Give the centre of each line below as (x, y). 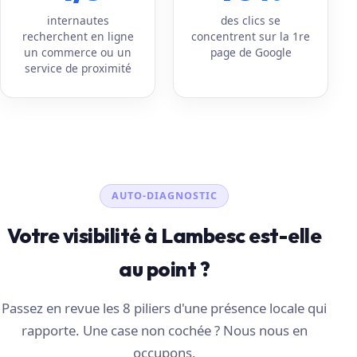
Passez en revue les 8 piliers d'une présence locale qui (165, 308)
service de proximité (78, 68)
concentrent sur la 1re (251, 36)
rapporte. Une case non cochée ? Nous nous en (164, 331)
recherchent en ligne (78, 36)
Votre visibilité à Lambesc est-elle (165, 236)
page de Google (251, 52)
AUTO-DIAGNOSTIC (164, 195)
